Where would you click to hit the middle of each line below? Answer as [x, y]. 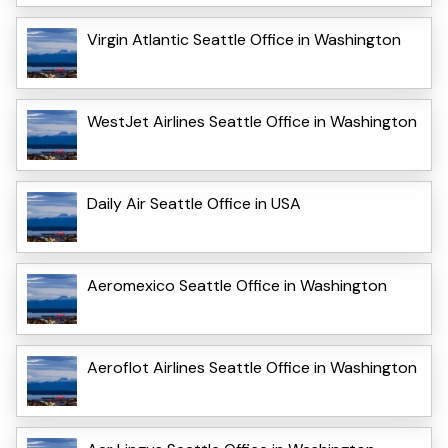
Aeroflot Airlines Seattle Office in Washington [252, 367]
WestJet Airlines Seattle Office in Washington [252, 121]
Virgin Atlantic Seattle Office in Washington [244, 39]
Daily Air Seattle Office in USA [194, 203]
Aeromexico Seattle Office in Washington [237, 285]
